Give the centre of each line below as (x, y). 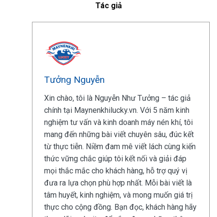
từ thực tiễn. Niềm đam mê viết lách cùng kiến (120, 147)
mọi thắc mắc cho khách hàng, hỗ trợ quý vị (116, 171)
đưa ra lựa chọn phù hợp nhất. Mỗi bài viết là (118, 183)
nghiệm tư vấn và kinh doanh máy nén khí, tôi (118, 123)
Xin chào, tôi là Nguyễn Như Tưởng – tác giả (117, 98)
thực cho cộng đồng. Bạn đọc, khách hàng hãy (120, 207)
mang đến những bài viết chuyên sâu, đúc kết (119, 135)
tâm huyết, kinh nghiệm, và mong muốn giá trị (118, 195)
